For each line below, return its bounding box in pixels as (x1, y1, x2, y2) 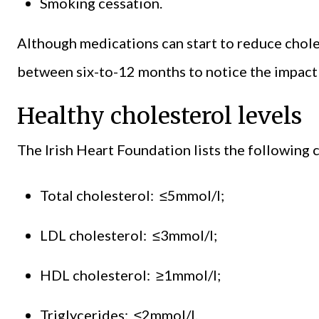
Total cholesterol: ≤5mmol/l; (40, 186, 224, 204)
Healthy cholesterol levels (17, 101, 302, 130)
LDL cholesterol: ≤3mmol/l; (40, 226, 217, 244)
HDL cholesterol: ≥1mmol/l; (40, 266, 221, 283)
